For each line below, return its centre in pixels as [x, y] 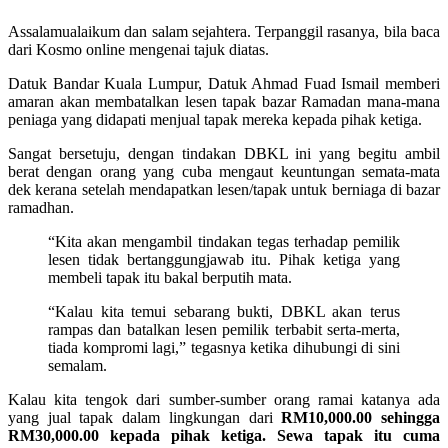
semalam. [77, 365]
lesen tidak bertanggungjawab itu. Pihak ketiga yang [224, 259]
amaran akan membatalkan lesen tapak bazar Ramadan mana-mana [224, 101]
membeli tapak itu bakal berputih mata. [170, 277]
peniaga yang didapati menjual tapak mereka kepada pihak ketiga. [215, 119]
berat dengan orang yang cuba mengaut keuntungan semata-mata [224, 171]
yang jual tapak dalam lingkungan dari [145, 417]
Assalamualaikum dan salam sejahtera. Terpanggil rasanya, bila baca [224, 31]
